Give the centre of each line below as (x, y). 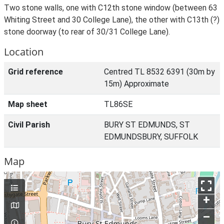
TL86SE (118, 104)
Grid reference (35, 72)
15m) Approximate (136, 84)
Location (24, 52)
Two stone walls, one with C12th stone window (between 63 (111, 8)
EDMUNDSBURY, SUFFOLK (151, 137)
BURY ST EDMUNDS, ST (147, 125)
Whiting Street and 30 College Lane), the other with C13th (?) (112, 20)
